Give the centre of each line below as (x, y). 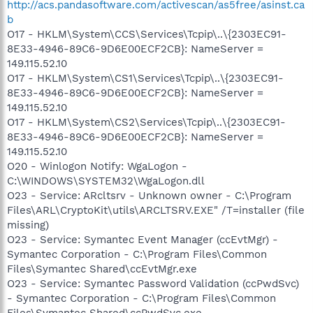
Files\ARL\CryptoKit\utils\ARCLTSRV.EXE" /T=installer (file (156, 210)
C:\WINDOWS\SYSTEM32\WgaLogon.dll (106, 181)
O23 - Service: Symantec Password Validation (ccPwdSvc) (153, 283)
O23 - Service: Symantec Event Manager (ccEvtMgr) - (143, 239)
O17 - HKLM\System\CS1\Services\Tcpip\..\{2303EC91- (145, 78)
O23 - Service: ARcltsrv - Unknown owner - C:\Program (149, 195)
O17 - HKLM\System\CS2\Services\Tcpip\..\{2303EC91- (146, 122)
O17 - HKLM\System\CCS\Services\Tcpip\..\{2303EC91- (147, 34)
